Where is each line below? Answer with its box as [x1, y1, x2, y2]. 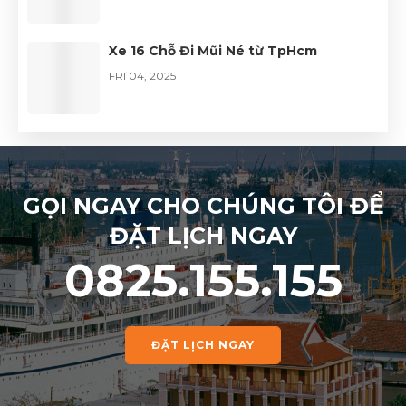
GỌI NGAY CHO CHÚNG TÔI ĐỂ [22, 191, 384, 219]
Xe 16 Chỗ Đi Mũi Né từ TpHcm [109, 42, 317, 59]
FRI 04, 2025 [109, 68, 176, 82]
